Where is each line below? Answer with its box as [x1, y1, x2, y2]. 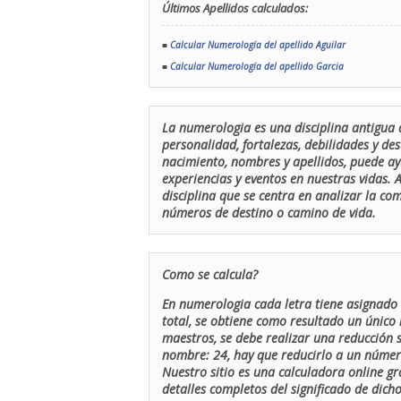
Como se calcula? [162, 266, 258, 283]
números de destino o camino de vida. [162, 204, 376, 221]
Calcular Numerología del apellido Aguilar [170, 38, 346, 51]
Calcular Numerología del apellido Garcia [170, 60, 344, 73]
